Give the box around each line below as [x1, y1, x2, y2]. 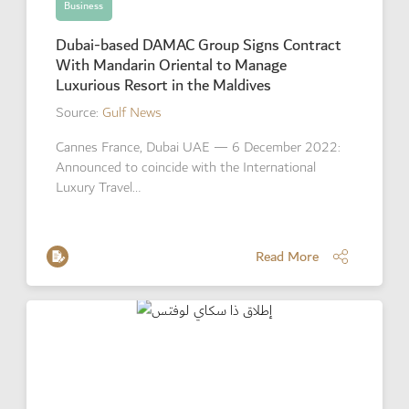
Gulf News [101, 100, 162, 124]
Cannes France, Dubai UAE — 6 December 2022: [55, 135, 341, 159]
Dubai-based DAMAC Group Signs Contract [55, 31, 341, 58]
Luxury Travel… [55, 175, 141, 199]
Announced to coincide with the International [55, 155, 316, 179]
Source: [55, 100, 102, 124]
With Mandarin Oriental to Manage [55, 51, 287, 79]
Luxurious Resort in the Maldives [55, 71, 271, 99]
